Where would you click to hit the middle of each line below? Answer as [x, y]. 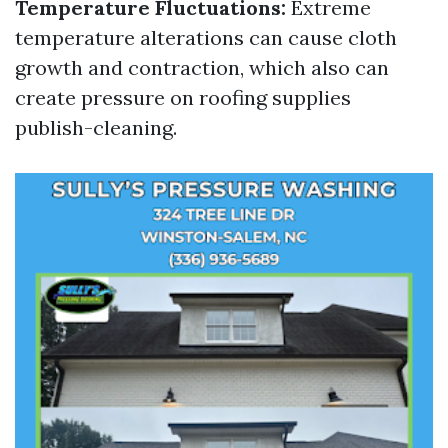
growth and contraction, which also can [202, 67]
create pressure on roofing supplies [183, 97]
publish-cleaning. [96, 127]
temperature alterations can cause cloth [206, 37]
